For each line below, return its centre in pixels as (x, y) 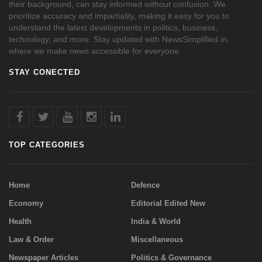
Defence (145, 185)
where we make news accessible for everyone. (95, 51)
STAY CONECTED (44, 72)
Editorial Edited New (168, 203)
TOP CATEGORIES (47, 144)
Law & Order (31, 239)
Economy (26, 203)
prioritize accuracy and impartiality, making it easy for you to (119, 15)
